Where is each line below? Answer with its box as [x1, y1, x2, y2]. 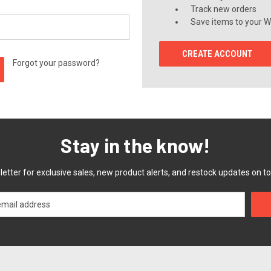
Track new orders [191, 4, 257, 14]
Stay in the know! [60, 134, 211, 157]
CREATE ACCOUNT [182, 48, 253, 59]
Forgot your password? [13, 58, 100, 68]
